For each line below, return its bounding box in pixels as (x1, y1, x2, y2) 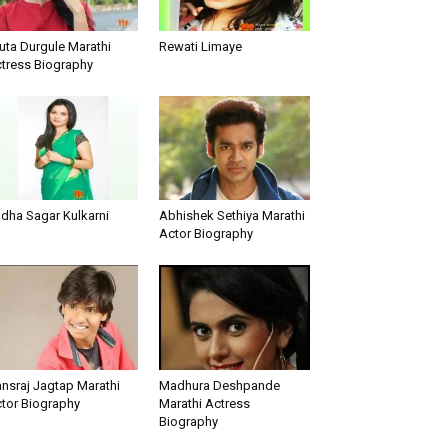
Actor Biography (158, 226, 253, 242)
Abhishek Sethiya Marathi (158, 208, 305, 224)
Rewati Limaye (158, 39, 242, 55)
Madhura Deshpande (158, 377, 280, 393)
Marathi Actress (158, 395, 250, 411)
